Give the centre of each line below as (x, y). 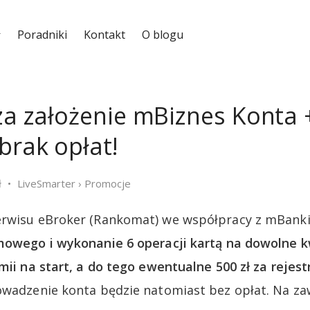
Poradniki (42, 35)
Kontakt (104, 35)
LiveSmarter (46, 183)
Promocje (108, 183)
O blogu (162, 35)
